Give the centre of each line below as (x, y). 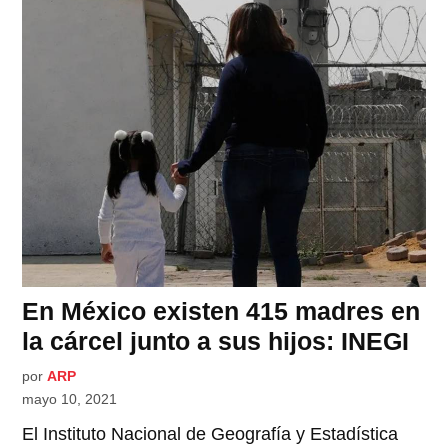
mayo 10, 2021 (70, 399)
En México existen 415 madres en (221, 311)
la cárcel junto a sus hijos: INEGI (216, 341)
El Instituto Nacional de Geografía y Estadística (210, 434)
